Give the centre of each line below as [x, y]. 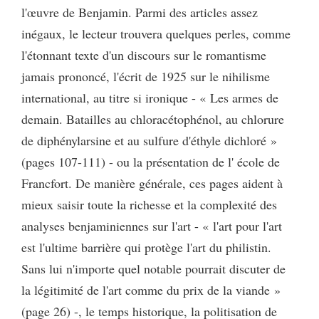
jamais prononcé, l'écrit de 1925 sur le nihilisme [146, 77]
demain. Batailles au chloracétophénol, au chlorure [153, 119]
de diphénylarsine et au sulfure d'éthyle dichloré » [149, 141]
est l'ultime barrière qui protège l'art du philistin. [146, 247]
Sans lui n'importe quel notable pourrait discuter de [153, 269]
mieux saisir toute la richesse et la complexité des [149, 205]
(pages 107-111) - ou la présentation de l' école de [151, 162]
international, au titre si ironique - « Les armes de [150, 98]
